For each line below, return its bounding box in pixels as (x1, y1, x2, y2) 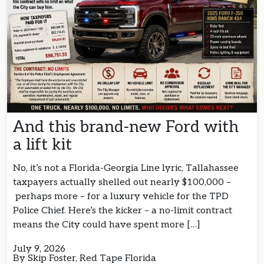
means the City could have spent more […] (13, 219, 200, 231)
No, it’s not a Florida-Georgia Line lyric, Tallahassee (13, 163, 239, 174)
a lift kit (13, 135, 76, 155)
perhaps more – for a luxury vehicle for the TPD (13, 191, 229, 203)
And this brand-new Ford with (13, 117, 239, 137)
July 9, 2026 (13, 243, 65, 255)
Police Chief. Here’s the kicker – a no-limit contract (13, 205, 232, 217)
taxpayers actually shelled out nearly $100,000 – (13, 177, 231, 189)
